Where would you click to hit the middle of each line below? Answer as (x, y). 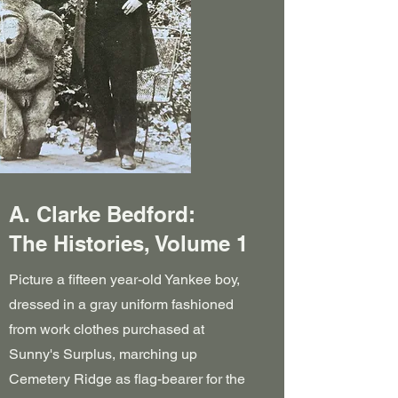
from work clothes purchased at (107, 329)
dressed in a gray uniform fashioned (121, 304)
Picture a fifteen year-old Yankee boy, (124, 279)
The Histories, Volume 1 (128, 243)
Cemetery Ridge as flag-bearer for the (127, 379)
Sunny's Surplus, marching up (103, 354)
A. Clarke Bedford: (102, 214)
